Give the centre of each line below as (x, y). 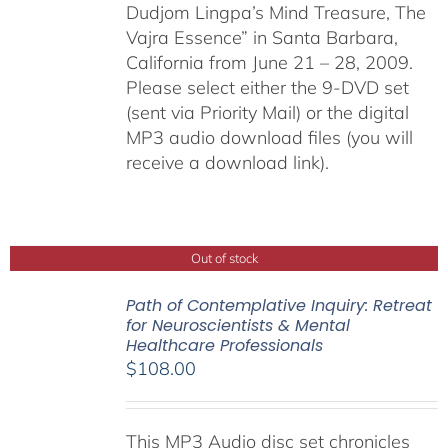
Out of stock (224, 257)
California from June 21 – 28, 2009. (269, 63)
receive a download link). (232, 163)
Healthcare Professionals (224, 346)
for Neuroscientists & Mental (237, 326)
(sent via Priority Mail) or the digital (267, 113)
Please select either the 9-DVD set (267, 88)
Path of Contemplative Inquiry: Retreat (278, 306)
